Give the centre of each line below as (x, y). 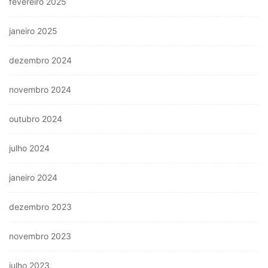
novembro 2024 (40, 90)
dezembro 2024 (40, 60)
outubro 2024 (36, 119)
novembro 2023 (40, 236)
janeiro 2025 (33, 31)
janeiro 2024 (33, 178)
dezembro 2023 (40, 207)
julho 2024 (29, 148)
